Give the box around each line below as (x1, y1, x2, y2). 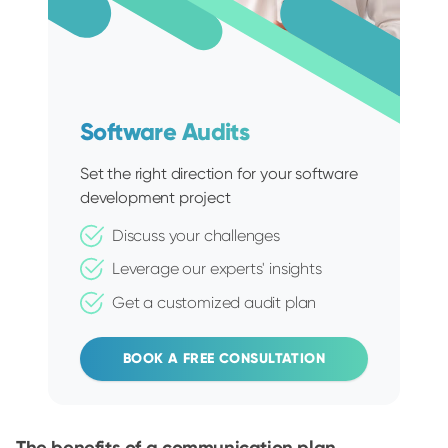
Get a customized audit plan (112, 292, 317, 312)
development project (80, 188, 231, 208)
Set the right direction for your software (80, 164, 358, 184)
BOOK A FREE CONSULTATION (122, 349, 326, 367)
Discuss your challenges (112, 226, 280, 246)
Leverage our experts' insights (112, 259, 322, 279)
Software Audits (80, 117, 250, 147)
